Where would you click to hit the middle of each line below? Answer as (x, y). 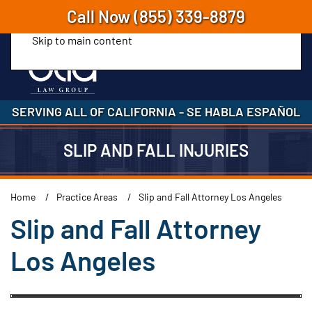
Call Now (100, 16)
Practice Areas (87, 197)
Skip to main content (82, 40)
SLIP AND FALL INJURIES (156, 150)
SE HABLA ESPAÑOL (242, 111)
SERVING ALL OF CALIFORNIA (95, 111)
